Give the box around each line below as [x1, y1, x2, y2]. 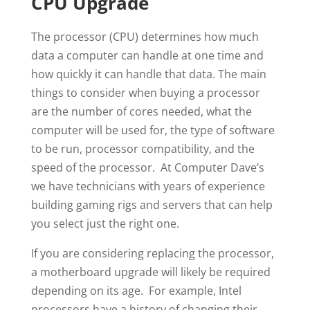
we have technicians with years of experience [30, 178, 265, 194]
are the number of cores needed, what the [30, 103, 252, 119]
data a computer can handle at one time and [30, 47, 264, 63]
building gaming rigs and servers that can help [30, 197, 273, 212]
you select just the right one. [30, 215, 179, 231]
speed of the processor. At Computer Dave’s [30, 159, 264, 175]
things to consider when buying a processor [30, 84, 260, 100]
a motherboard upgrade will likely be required [30, 264, 271, 280]
